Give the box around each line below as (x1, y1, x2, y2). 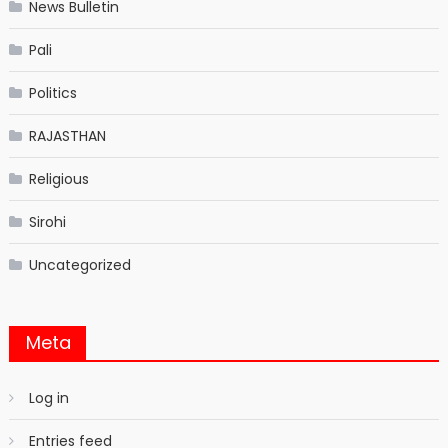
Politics (28, 82, 77, 103)
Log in (28, 387, 69, 408)
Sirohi (28, 211, 66, 232)
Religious (28, 168, 89, 189)
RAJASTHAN (28, 125, 106, 146)
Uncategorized (28, 254, 131, 275)
